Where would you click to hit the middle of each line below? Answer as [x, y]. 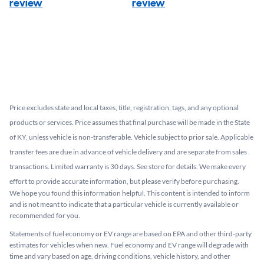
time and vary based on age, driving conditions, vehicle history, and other [120, 256]
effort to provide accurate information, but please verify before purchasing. [124, 181]
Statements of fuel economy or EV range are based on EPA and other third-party [131, 233]
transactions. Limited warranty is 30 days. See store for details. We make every [128, 166]
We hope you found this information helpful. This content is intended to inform [130, 193]
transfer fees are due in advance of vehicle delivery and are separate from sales [128, 151]
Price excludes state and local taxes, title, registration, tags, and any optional [124, 107]
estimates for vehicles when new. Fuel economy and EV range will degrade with [129, 245]
